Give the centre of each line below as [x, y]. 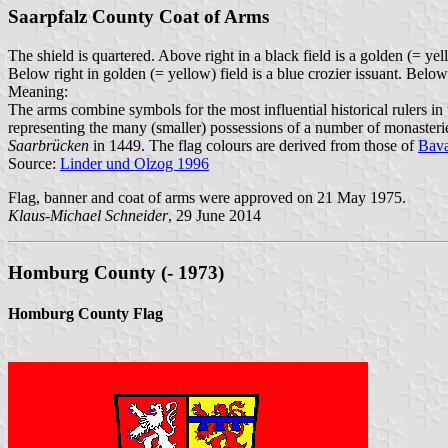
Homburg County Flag [85, 313]
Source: [34, 163]
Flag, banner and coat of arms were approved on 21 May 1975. [207, 197]
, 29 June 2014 [214, 215]
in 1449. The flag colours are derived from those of [253, 145]
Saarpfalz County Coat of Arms [138, 17]
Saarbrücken [48, 145]
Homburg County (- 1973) [116, 272]
